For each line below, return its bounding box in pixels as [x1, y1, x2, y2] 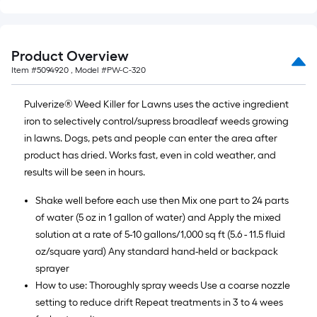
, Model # [69, 65, 107, 75]
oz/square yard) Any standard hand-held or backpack [35, 246, 278, 258]
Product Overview [11, 47, 129, 64]
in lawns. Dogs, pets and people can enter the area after [24, 132, 277, 144]
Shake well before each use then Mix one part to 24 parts [35, 195, 289, 207]
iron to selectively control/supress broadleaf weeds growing [24, 115, 289, 127]
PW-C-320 [107, 65, 146, 75]
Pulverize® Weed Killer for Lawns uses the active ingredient [24, 98, 289, 110]
